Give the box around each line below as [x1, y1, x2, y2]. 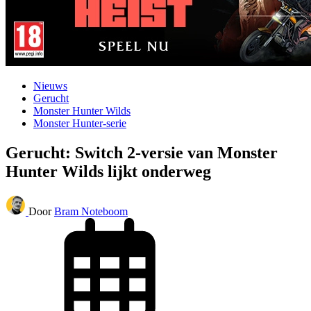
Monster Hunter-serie [33, 117, 126, 129]
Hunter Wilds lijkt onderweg [6, 162, 211, 180]
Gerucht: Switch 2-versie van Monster [6, 143, 278, 162]
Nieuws [33, 80, 67, 92]
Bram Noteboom [54, 205, 128, 217]
